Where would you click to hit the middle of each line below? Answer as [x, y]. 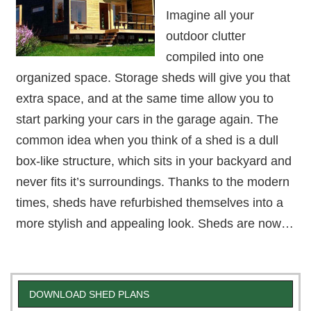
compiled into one [215, 57]
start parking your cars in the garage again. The [147, 119]
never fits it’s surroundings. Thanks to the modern [152, 182]
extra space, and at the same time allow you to [144, 99]
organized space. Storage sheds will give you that [153, 78]
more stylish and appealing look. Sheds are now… [154, 224]
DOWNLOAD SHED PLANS [89, 294]
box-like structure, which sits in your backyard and [153, 161]
